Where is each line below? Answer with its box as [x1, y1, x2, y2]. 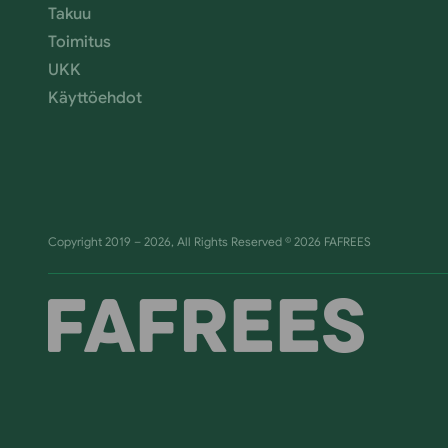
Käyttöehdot [48, 88, 142, 108]
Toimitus [48, 32, 111, 52]
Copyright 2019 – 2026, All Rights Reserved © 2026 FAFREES [48, 234, 371, 249]
